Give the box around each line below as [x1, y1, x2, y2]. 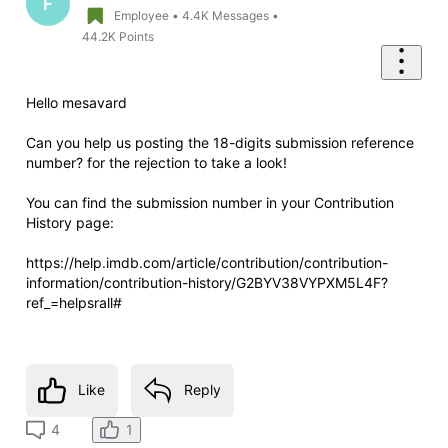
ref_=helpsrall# [25, 293, 122, 311]
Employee [114, 8, 170, 24]
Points [119, 29, 155, 45]
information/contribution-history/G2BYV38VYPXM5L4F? [25, 273, 388, 291]
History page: [25, 213, 114, 231]
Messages [212, 8, 270, 24]
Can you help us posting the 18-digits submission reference [25, 133, 414, 151]
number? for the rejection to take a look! [25, 153, 287, 171]
